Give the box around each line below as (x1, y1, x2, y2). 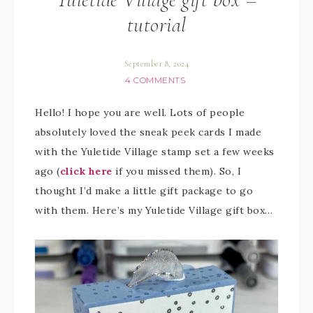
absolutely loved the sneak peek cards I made (35, 126, 261, 138)
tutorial (126, 12, 187, 38)
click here (59, 165, 112, 177)
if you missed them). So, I (112, 165, 241, 177)
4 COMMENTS (125, 75, 185, 85)
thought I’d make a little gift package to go (35, 184, 253, 197)
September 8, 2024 (124, 59, 189, 68)
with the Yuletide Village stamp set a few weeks (35, 145, 275, 158)
